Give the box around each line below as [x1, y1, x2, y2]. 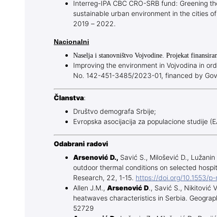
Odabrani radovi [54, 139, 108, 149]
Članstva [54, 93, 84, 103]
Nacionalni [54, 38, 89, 46]
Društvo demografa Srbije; [73, 107, 156, 117]
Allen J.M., [73, 184, 107, 193]
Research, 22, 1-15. [73, 173, 136, 183]
